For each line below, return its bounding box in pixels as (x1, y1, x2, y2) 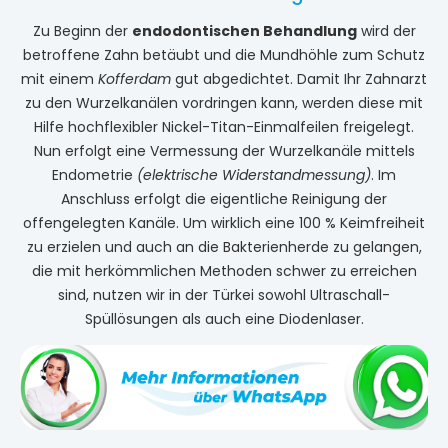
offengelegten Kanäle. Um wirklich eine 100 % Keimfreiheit (23, 212, 425, 233)
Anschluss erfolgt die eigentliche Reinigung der (61, 188, 387, 209)
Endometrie (52, 164, 137, 185)
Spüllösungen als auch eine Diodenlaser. (84, 308, 364, 329)
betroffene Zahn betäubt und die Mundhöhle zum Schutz (23, 44, 425, 65)
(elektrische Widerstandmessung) (137, 164, 371, 185)
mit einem (21, 68, 98, 89)
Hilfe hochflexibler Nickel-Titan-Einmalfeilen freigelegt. (34, 116, 414, 137)
